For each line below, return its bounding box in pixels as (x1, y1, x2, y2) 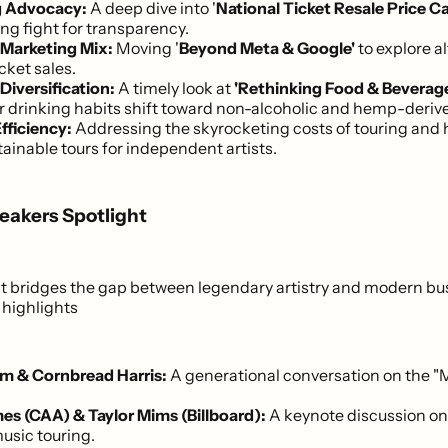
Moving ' (113, 38, 179, 59)
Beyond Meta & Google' (179, 38, 355, 59)
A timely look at (115, 78, 231, 99)
